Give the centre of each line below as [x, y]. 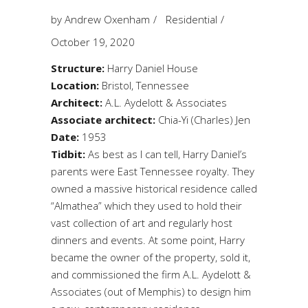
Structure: [78, 68]
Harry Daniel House [151, 68]
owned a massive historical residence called [154, 189]
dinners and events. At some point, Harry [148, 240]
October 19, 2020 [93, 42]
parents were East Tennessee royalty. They [153, 172]
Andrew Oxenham [107, 20]
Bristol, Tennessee [144, 86]
